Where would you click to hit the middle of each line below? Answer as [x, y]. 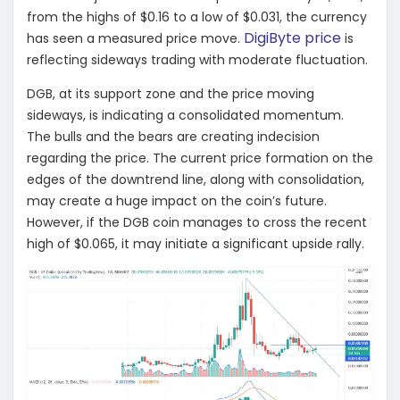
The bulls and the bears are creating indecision [173, 137]
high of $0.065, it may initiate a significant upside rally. [196, 244]
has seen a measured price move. [135, 39]
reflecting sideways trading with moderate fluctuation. [199, 60]
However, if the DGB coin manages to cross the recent [197, 223]
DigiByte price [292, 38]
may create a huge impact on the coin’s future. [177, 201]
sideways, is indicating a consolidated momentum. [189, 116]
